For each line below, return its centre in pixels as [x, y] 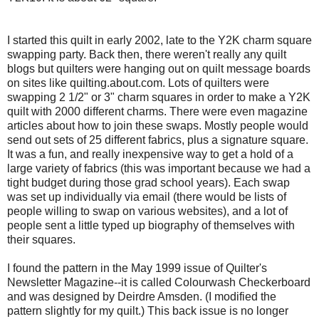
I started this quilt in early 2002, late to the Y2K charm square [159, 40]
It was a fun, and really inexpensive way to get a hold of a [150, 154]
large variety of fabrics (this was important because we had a [159, 168]
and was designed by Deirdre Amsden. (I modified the [142, 296]
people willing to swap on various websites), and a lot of [147, 211]
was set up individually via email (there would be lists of [147, 197]
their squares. [41, 239]
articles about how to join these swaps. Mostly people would [158, 125]
